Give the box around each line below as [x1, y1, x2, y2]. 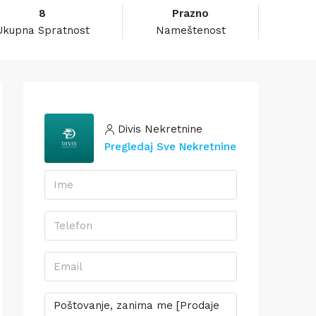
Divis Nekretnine [118, 122, 202, 135]
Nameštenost [155, 23, 226, 37]
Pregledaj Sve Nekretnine [104, 140, 236, 153]
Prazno [172, 6, 209, 20]
